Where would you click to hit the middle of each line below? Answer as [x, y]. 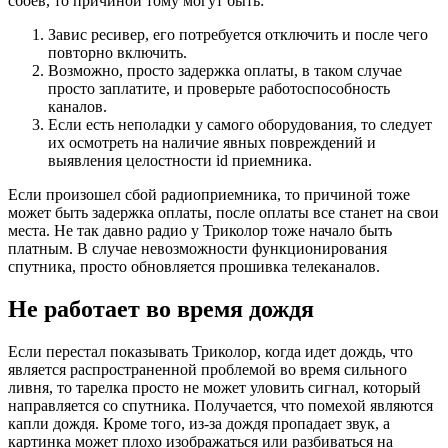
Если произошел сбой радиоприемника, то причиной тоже [209, 195]
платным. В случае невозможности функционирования [197, 249]
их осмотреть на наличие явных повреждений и [212, 143]
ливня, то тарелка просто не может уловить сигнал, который [214, 387]
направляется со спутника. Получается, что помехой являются [220, 405]
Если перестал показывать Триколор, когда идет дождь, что [210, 351]
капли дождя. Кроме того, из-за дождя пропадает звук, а [199, 423]
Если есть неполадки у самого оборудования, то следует [240, 125]
